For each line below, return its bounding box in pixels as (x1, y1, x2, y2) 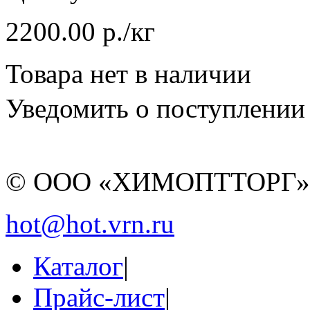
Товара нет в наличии (6, 58, 251, 89)
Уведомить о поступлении (6, 93, 305, 123)
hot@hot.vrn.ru (6, 208, 174, 239)
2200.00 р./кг (6, 16, 155, 46)
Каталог (33, 250, 123, 281)
